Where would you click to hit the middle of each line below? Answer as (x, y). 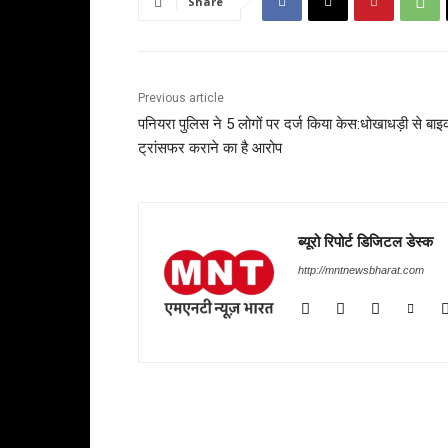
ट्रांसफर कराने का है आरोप (210, 148)
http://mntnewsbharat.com (361, 270)
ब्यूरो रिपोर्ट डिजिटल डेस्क (365, 241)
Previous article (181, 98)
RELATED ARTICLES (212, 426)
